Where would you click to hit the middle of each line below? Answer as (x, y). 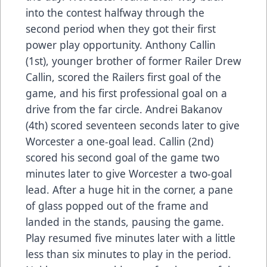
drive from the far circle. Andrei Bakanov (124, 109)
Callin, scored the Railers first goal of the (123, 77)
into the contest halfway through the (115, 12)
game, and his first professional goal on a (126, 93)
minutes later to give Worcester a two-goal (129, 173)
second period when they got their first (121, 28)
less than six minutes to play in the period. (128, 254)
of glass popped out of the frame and (117, 205)
